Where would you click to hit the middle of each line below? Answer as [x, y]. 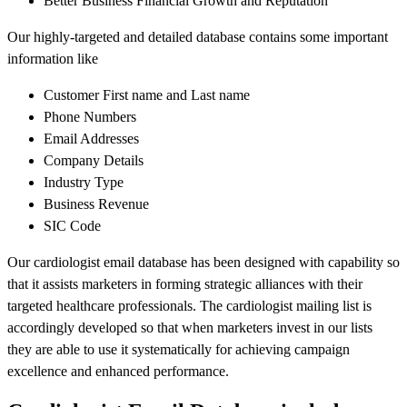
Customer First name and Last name [147, 95]
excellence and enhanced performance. [118, 372]
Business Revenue [96, 204]
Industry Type [84, 183]
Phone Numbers [90, 117]
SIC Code [72, 226]
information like [53, 59]
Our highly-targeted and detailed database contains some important [198, 37]
